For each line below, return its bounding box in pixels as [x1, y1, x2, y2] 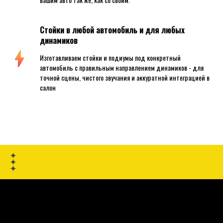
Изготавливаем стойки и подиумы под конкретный [40, 52, 181, 63]
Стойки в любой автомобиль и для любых [40, 24, 185, 36]
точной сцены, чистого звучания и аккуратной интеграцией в [40, 72, 210, 83]
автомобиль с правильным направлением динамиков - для [40, 62, 204, 73]
